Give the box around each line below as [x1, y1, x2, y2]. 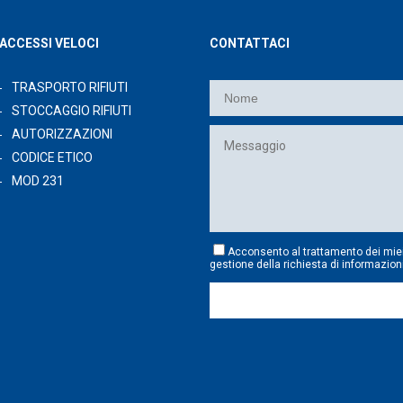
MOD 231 [12, 174, 64, 189]
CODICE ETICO [12, 150, 93, 166]
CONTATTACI [210, 36, 290, 51]
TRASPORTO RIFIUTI [12, 80, 128, 95]
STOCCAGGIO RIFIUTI [12, 103, 131, 119]
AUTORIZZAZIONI [12, 127, 112, 142]
